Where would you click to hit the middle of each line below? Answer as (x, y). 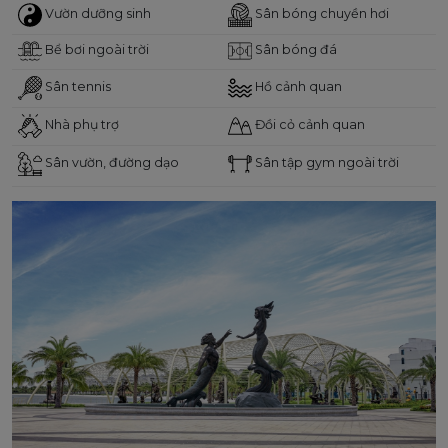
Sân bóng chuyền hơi (321, 14)
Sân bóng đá (295, 50)
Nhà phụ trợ (81, 125)
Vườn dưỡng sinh (97, 14)
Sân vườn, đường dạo (111, 163)
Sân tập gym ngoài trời (326, 163)
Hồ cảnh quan (297, 87)
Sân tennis (77, 87)
